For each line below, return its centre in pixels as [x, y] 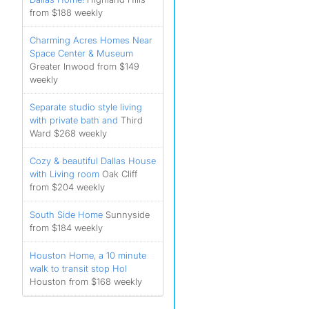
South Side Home [66, 215]
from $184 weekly [66, 228]
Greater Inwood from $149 [84, 66]
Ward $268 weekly [68, 133]
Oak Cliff [120, 174]
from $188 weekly [66, 12]
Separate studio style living [86, 107]
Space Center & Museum [81, 53]
